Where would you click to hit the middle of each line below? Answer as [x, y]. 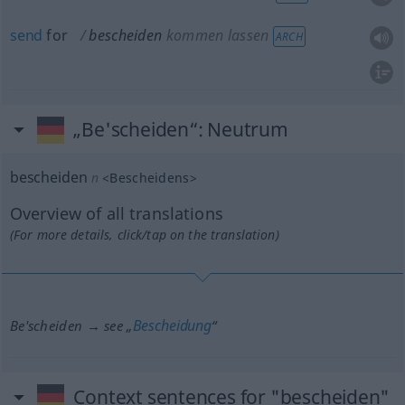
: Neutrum [243, 129]
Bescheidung [172, 325]
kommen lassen [217, 35]
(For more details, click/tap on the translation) [144, 235]
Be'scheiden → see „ [71, 325]
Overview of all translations [116, 213]
